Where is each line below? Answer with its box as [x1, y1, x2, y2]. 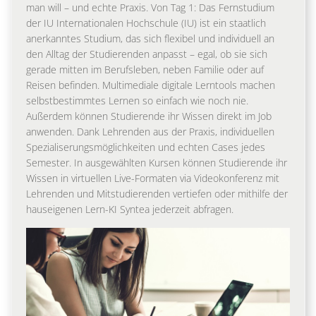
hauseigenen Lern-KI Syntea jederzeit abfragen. [26, 202, 233, 217]
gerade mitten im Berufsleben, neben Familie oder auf [26, 63, 264, 77]
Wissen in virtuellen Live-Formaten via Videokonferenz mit [26, 171, 279, 186]
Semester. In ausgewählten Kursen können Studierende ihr [26, 156, 287, 170]
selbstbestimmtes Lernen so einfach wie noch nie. [26, 94, 248, 108]
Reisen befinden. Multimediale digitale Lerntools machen [26, 78, 275, 92]
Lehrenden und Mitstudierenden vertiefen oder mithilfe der [26, 187, 288, 201]
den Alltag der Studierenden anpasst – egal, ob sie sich [26, 47, 267, 61]
